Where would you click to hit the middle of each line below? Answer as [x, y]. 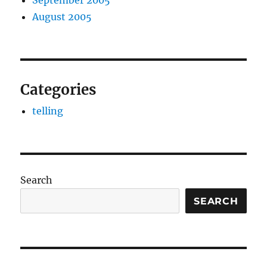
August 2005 [62, 17]
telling [48, 111]
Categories [58, 90]
